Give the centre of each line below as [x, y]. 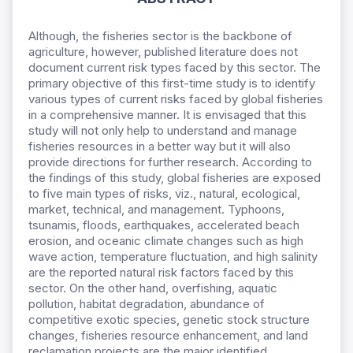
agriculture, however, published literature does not [163, 52]
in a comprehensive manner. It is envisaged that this [167, 115]
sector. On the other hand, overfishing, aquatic [153, 288]
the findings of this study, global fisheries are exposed [175, 178]
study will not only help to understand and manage [163, 131]
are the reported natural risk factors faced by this [161, 273]
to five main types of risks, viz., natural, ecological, [164, 194]
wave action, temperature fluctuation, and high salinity [173, 257]
